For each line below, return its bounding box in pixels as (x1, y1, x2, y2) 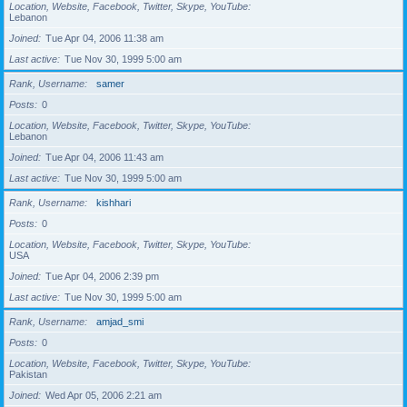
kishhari (96, 197, 131, 208)
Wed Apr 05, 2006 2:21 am (45, 390, 162, 401)
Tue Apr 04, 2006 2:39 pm (45, 271, 159, 282)
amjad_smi (96, 316, 144, 327)
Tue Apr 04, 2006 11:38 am (45, 33, 164, 44)
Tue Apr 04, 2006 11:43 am (45, 152, 164, 163)
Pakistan (9, 369, 47, 380)
